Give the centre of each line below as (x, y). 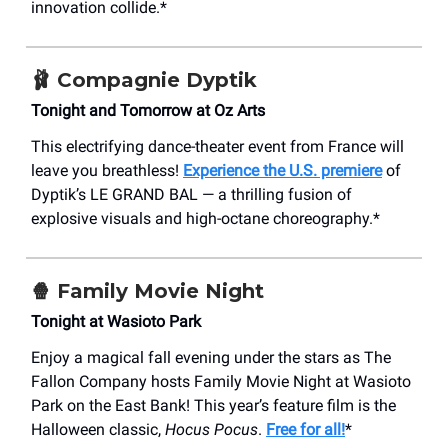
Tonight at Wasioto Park (116, 322)
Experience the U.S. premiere (282, 171)
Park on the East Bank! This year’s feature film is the (213, 406)
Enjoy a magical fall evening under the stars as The (211, 358)
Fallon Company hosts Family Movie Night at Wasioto (221, 382)
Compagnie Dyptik (154, 80)
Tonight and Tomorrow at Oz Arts (148, 111)
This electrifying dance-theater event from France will (217, 147)
